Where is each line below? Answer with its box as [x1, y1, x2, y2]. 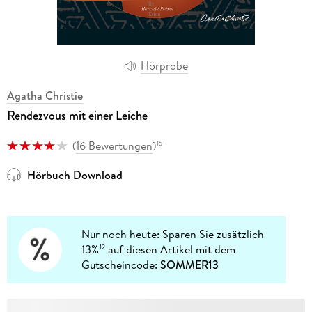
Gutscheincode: [81, 257, 161, 273]
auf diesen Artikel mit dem [105, 242, 236, 258]
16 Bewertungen [75, 137, 153, 153]
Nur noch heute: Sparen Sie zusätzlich [81, 226, 265, 242]
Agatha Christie [6, 87, 83, 103]
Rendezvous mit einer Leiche [6, 106, 148, 125]
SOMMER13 [160, 257, 219, 273]
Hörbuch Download [26, 167, 123, 183]
